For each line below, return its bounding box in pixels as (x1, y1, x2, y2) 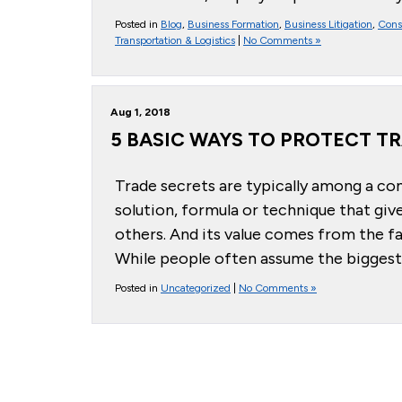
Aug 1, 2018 (110, 106, 170, 118)
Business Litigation (284, 18, 372, 31)
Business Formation (188, 18, 279, 31)
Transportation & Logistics (115, 34, 235, 47)
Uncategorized (161, 282, 231, 294)
